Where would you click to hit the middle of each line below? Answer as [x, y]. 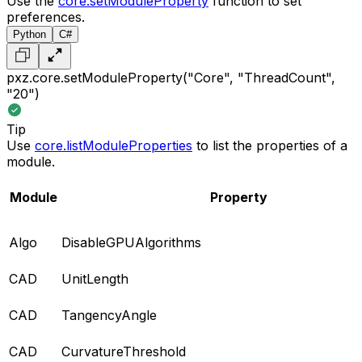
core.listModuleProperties [114, 145]
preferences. [46, 17]
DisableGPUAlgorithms [131, 242]
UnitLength [95, 278]
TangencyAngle [109, 315]
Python [29, 34]
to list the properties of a [270, 145]
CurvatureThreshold [124, 351]
